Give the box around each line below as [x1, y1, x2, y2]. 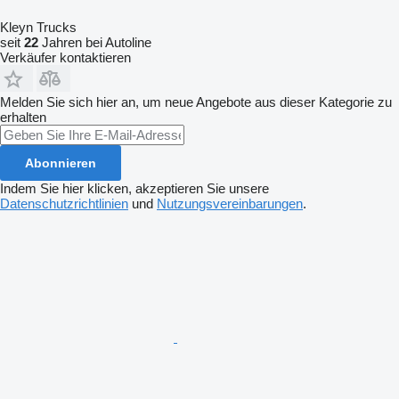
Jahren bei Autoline [38, 35, 151, 50]
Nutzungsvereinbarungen [157, 196, 303, 211]
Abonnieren [25, 156, 96, 170]
